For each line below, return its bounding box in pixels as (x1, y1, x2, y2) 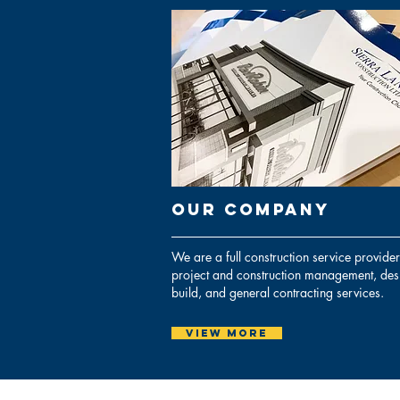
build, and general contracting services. (171, 284, 384, 301)
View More (186, 327, 268, 339)
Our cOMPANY (171, 199, 330, 220)
